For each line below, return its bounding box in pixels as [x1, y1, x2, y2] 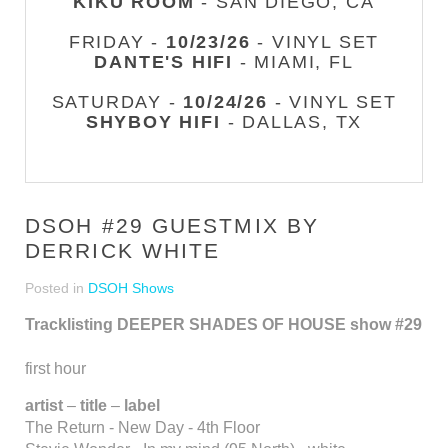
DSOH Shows [88, 280, 174, 296]
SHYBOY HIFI [85, 112, 221, 132]
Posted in [25, 280, 88, 296]
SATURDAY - [51, 92, 184, 112]
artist [25, 397, 67, 414]
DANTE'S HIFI [94, 52, 233, 72]
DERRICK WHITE [25, 239, 221, 262]
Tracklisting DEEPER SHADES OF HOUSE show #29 [25, 316, 422, 333]
